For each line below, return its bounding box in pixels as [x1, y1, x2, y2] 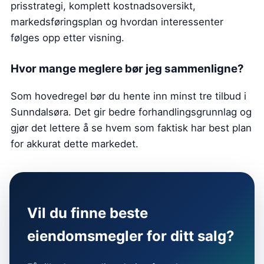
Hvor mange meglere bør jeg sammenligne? [11, 61, 244, 75]
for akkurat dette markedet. [11, 138, 138, 150]
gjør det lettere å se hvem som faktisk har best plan [11, 122, 252, 134]
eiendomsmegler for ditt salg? [27, 227, 235, 245]
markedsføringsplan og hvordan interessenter [11, 15, 223, 28]
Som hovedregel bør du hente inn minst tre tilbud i [11, 90, 246, 103]
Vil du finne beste [27, 204, 148, 222]
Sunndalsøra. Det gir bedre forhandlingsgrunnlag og [11, 106, 252, 118]
